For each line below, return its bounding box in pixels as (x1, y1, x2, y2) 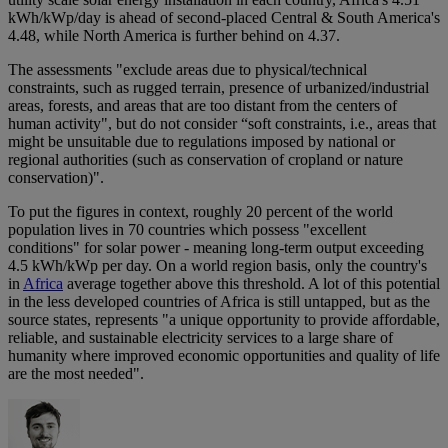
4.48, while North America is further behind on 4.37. (8, 27, 340, 45)
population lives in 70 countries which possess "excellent (8, 221, 366, 239)
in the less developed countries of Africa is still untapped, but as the (8, 293, 430, 311)
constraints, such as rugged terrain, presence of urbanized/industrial (8, 79, 429, 97)
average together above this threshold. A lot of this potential (63, 275, 440, 293)
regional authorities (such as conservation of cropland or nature (8, 151, 403, 169)
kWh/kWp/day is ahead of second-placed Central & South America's (8, 9, 440, 27)
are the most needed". (8, 365, 144, 383)
